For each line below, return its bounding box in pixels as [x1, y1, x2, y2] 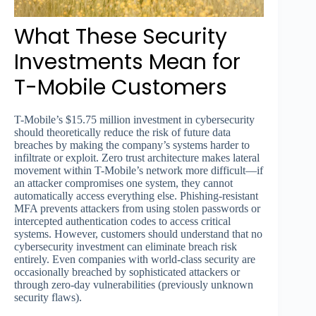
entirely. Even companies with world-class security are [14, 253, 255, 266]
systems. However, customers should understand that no [14, 228, 262, 241]
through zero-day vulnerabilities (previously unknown [14, 279, 253, 291]
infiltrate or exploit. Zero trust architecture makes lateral [14, 152, 260, 164]
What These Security [14, 22, 227, 52]
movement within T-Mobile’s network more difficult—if [14, 164, 263, 177]
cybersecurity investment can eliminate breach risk [14, 241, 237, 253]
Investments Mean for [14, 47, 241, 78]
